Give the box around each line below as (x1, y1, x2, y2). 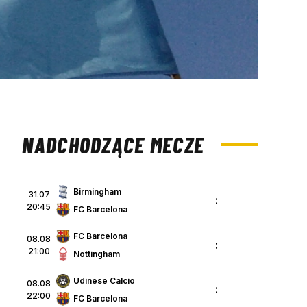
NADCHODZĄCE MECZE (22, 131, 205, 158)
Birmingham (73, 186, 121, 197)
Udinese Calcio (73, 275, 135, 286)
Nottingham (73, 249, 120, 260)
